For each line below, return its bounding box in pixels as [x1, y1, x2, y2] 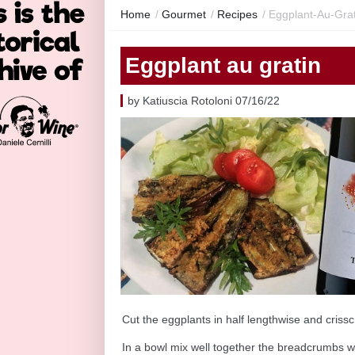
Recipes [217, 7, 258, 21]
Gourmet [162, 7, 206, 21]
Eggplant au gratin [125, 52, 321, 78]
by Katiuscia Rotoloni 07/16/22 [128, 94, 280, 107]
